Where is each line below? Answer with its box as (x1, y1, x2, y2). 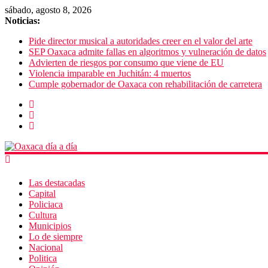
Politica (29, 253, 57, 264)
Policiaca (29, 199, 63, 210)
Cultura (29, 210, 57, 221)
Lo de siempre (29, 232, 83, 242)
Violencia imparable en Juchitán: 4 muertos (29, 68, 191, 78)
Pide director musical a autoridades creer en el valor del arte (29, 36, 252, 46)
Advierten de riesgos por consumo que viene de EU (29, 57, 224, 68)
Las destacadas (29, 178, 85, 188)
